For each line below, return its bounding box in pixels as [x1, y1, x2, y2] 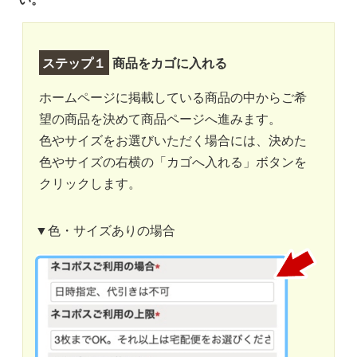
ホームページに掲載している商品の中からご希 [39, 88, 307, 106]
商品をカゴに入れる [109, 53, 227, 72]
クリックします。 [39, 174, 141, 192]
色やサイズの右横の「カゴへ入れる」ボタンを [39, 152, 307, 171]
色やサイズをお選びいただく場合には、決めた [39, 131, 307, 149]
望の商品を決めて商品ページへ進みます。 [39, 109, 281, 127]
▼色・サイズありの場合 [35, 221, 175, 239]
